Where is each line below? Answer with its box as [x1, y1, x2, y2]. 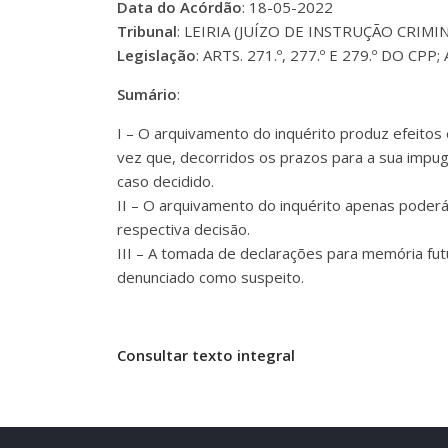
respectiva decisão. [117, 218, 250, 239]
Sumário [117, 83, 177, 104]
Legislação [117, 44, 196, 65]
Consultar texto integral [117, 344, 295, 365]
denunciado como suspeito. [117, 266, 304, 287]
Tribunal [117, 20, 177, 41]
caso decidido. [117, 170, 214, 191]
